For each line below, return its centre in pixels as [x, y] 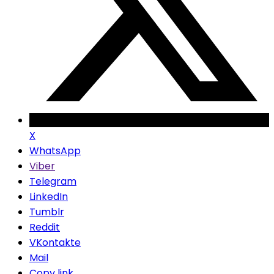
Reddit [45, 228]
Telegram [53, 182]
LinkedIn [49, 197]
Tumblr [47, 212]
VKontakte [55, 243]
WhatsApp [55, 151]
